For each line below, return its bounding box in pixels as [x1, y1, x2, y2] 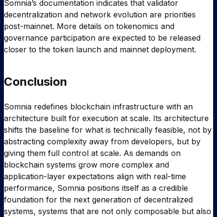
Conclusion [4, 74, 67, 89]
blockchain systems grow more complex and [4, 159, 169, 170]
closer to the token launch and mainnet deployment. [4, 44, 196, 54]
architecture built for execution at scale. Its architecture [4, 113, 209, 123]
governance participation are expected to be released [4, 32, 201, 43]
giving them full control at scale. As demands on [4, 148, 181, 158]
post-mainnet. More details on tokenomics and [4, 21, 174, 31]
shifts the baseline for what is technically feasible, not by [4, 124, 212, 135]
